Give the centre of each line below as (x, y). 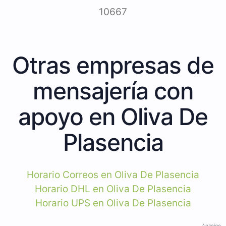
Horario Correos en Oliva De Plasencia (113, 175)
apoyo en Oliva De (113, 116)
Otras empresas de (113, 65)
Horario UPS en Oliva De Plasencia (113, 203)
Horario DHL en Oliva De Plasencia (113, 189)
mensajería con (113, 91)
